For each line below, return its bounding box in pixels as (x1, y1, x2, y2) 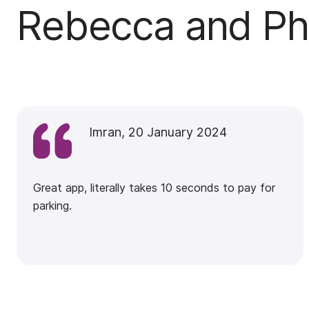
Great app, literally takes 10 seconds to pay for (33, 181, 275, 195)
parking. (33, 199, 72, 212)
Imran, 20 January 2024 (89, 125, 227, 139)
